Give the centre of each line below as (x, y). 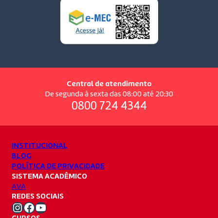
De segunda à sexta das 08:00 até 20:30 (109, 94)
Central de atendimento (109, 84)
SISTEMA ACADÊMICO (49, 176)
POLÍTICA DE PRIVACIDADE (58, 166)
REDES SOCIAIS (38, 196)
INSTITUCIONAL (40, 146)
